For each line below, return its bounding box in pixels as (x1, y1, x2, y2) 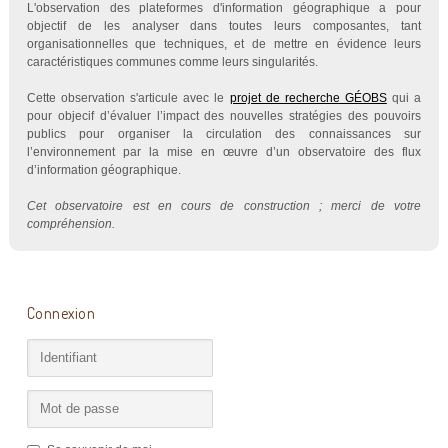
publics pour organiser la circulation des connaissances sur (26, 126, 422, 141)
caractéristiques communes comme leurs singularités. (26, 54, 318, 69)
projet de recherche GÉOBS (229, 90, 387, 105)
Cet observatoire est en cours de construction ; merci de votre (26, 198, 422, 213)
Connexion (26, 302, 96, 323)
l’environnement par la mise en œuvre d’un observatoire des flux (26, 144, 422, 159)
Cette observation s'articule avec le (26, 90, 230, 105)
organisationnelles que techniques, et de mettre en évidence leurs (26, 36, 422, 51)
